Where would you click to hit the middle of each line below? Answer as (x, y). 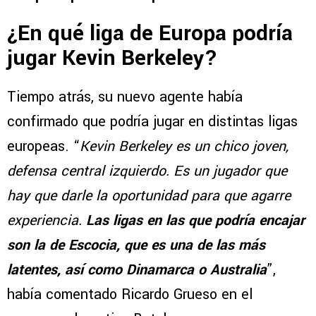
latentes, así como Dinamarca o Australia (137, 270)
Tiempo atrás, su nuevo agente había (125, 97)
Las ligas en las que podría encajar (193, 221)
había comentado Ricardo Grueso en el (130, 295)
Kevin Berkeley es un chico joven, (184, 147)
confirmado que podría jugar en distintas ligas (152, 122)
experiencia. (44, 221)
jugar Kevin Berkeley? (113, 59)
